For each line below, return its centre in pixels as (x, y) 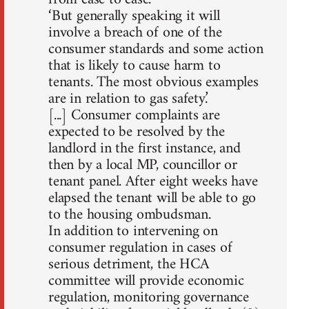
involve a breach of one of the (135, 32)
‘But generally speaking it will (134, 16)
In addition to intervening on (133, 231)
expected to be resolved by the (137, 132)
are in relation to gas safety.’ (128, 99)
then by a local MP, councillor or (143, 165)
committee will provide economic (146, 281)
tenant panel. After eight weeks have (153, 181)
